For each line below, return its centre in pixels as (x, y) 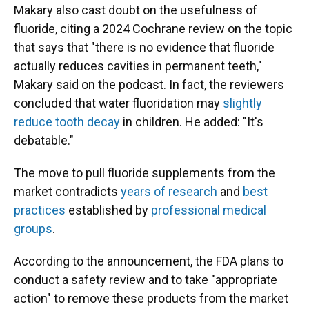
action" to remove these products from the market (151, 298)
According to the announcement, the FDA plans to (149, 261)
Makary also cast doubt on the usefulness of (136, 10)
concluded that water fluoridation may (118, 103)
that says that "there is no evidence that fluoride (144, 47)
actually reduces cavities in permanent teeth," (138, 66)
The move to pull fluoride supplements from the (144, 173)
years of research (169, 191)
